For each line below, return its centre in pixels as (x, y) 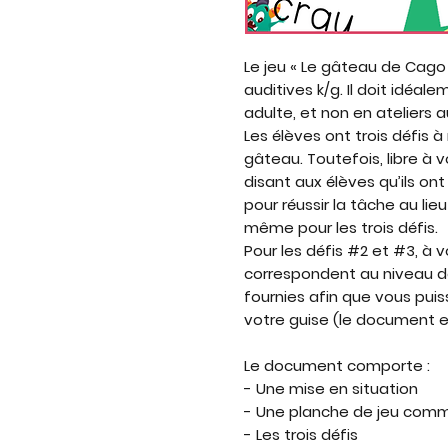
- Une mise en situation (331, 388)
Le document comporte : (337, 365)
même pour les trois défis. (343, 227)
